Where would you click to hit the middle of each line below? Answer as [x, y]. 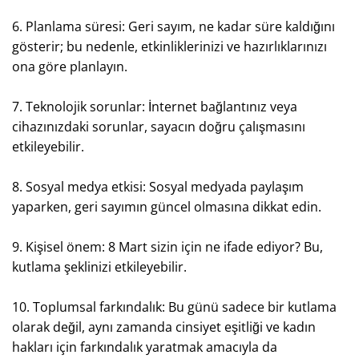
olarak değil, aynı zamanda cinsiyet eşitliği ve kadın [164, 327]
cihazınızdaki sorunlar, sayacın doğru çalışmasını [159, 127]
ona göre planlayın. [70, 67]
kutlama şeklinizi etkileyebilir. [99, 267]
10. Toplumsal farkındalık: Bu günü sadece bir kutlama [174, 307]
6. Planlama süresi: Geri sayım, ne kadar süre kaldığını [173, 26]
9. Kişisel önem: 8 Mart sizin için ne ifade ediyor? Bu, [167, 247]
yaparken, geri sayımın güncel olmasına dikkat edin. [167, 207]
